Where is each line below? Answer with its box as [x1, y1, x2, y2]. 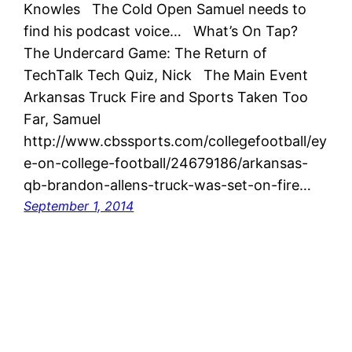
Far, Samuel [24, 110, 101, 127]
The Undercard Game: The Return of [24, 44, 268, 61]
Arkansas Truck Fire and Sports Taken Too [24, 88, 309, 105]
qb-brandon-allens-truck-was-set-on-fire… [24, 176, 312, 193]
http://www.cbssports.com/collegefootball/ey [24, 132, 328, 149]
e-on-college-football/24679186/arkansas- [24, 154, 309, 171]
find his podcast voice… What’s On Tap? [24, 22, 306, 39]
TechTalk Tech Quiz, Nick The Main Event [24, 66, 317, 83]
